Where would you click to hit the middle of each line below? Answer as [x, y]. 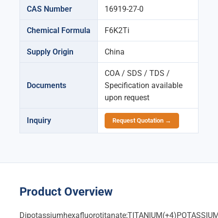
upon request [127, 98]
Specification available [144, 86]
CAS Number [49, 9]
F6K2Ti [117, 31]
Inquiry [39, 121]
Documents [46, 86]
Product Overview [66, 192]
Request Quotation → [142, 121]
